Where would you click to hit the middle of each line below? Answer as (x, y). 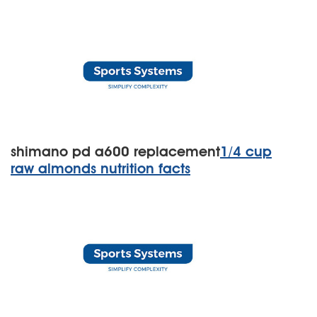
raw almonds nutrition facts (100, 168)
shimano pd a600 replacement (115, 151)
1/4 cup (246, 151)
